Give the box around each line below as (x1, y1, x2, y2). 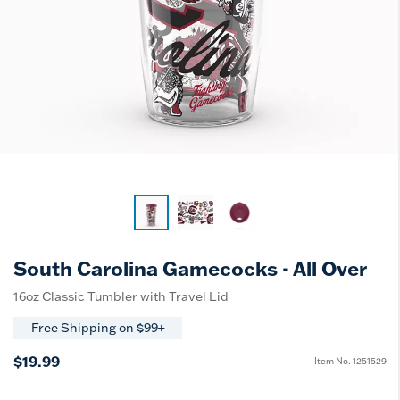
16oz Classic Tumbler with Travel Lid (13, 287, 229, 304)
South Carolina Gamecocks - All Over (13, 254, 367, 281)
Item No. (314, 355, 353, 368)
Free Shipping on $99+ (31, 320, 164, 337)
